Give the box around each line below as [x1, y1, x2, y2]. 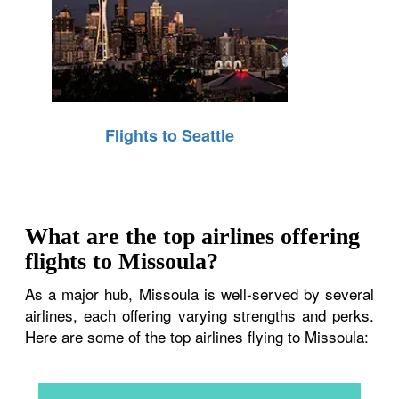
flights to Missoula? [25, 248, 219, 274]
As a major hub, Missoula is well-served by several [25, 281, 374, 305]
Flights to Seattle [105, 123, 235, 147]
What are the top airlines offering [25, 223, 361, 249]
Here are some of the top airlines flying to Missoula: [25, 324, 370, 347]
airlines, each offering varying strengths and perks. [25, 303, 374, 326]
